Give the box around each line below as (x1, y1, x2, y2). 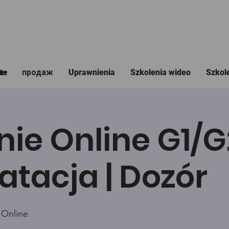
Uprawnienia (68, 67, 116, 77)
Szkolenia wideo (130, 67, 191, 77)
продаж (22, 67, 54, 77)
